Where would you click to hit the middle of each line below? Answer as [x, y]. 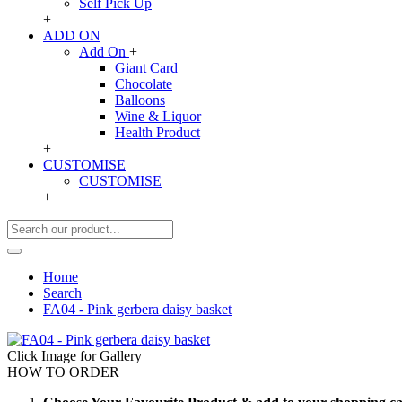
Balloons [140, 100]
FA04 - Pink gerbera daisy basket [137, 309]
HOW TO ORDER [63, 372]
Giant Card [146, 68]
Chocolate [144, 84]
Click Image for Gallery [74, 356]
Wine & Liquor [158, 116]
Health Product [157, 132]
